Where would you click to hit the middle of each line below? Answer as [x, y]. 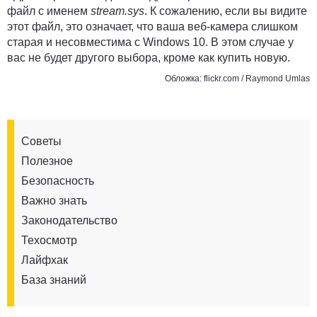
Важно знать [54, 200]
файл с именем [49, 11]
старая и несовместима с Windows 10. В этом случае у [150, 42]
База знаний [54, 279]
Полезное [47, 161]
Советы [41, 141]
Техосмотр [49, 240]
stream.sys [117, 11]
